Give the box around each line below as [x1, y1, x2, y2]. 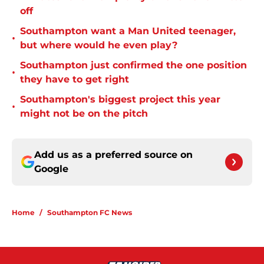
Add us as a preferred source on [34, 149, 193, 161]
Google [34, 163, 68, 175]
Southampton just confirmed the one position [20, 60, 247, 71]
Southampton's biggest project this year [20, 94, 220, 105]
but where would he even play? [20, 39, 177, 51]
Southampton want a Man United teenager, [20, 25, 236, 37]
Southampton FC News [47, 208, 132, 217]
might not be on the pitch [20, 108, 148, 120]
